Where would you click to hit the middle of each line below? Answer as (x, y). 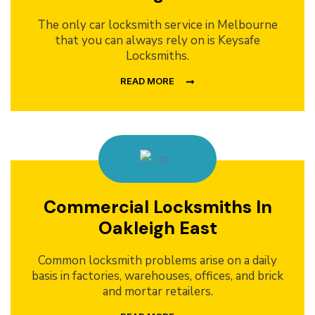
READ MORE (147, 81)
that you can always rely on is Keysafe (157, 41)
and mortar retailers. (157, 292)
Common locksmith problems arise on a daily (157, 261)
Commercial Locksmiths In (157, 207)
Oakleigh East (157, 229)
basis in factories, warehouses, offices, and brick (157, 276)
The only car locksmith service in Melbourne (157, 25)
